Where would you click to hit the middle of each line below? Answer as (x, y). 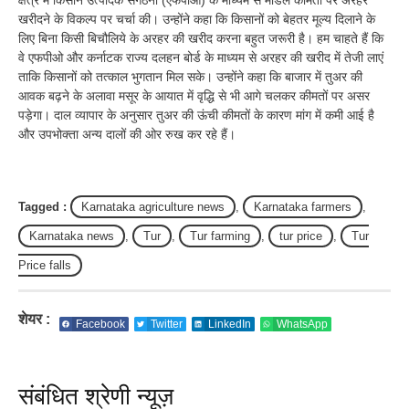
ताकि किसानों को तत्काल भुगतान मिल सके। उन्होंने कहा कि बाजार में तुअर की (190, 76)
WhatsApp (302, 324)
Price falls (45, 265)
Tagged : (44, 206)
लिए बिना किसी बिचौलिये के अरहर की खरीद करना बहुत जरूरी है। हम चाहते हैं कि (201, 38)
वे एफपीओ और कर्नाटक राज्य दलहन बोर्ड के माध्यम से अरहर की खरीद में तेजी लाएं (201, 57)
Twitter (166, 324)
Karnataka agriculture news (153, 206)
